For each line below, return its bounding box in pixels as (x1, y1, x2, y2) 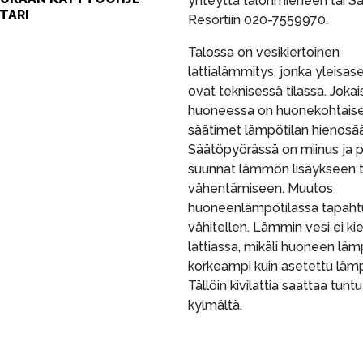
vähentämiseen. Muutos (187, 180, 333, 196)
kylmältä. (187, 297, 242, 313)
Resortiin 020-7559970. (187, 11, 328, 28)
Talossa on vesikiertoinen (187, 44, 340, 60)
